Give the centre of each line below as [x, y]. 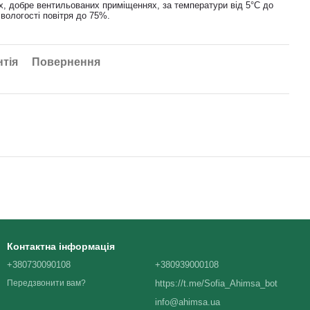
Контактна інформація [61, 246]
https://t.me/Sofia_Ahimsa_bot [216, 283]
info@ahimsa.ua [188, 302]
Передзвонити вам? [46, 283]
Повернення [66, 62]
